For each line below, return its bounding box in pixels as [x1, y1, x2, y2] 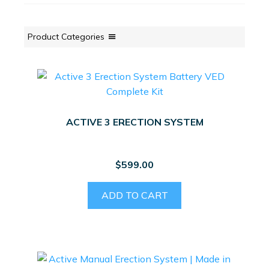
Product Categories [28, 31, 104, 42]
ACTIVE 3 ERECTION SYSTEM [65, 116, 204, 128]
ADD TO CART [101, 189, 168, 201]
